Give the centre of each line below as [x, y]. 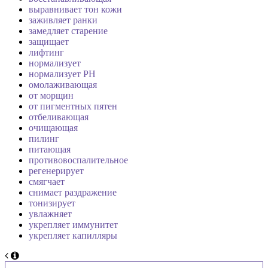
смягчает [47, 182]
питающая [50, 150]
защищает [49, 42]
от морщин [51, 96]
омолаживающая [63, 85]
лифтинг [46, 53]
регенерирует [56, 171]
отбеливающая [59, 117]
